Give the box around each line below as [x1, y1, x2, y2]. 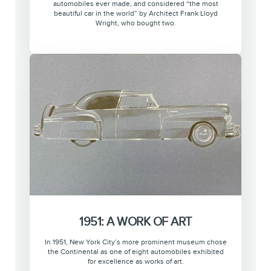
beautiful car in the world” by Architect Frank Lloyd [53, 10, 218, 18]
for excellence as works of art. [87, 257, 184, 266]
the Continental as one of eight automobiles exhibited [47, 247, 224, 256]
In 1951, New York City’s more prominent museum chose [44, 238, 227, 246]
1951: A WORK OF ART [79, 214, 192, 228]
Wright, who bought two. [95, 19, 176, 28]
